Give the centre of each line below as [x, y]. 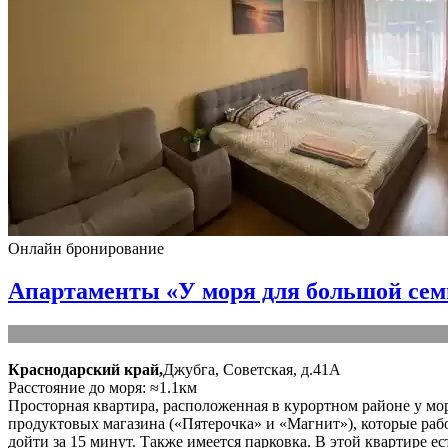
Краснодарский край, [85, 369]
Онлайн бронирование [86, 248]
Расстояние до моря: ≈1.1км [102, 387]
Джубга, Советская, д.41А [252, 369]
